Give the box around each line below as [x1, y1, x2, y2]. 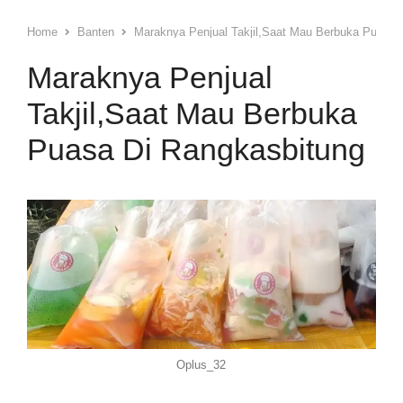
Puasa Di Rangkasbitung [26, 131, 365, 166]
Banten [76, 24, 114, 39]
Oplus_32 [176, 357, 227, 372]
